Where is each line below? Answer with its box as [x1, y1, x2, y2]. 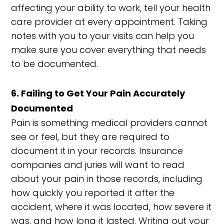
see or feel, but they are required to [11, 130, 170, 143]
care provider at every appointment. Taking [11, 15, 208, 28]
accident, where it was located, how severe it [11, 200, 212, 213]
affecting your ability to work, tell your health [11, 1, 211, 14]
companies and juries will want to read [11, 158, 185, 171]
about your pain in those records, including [11, 172, 203, 185]
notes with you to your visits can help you [11, 29, 194, 42]
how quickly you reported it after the [11, 186, 175, 199]
